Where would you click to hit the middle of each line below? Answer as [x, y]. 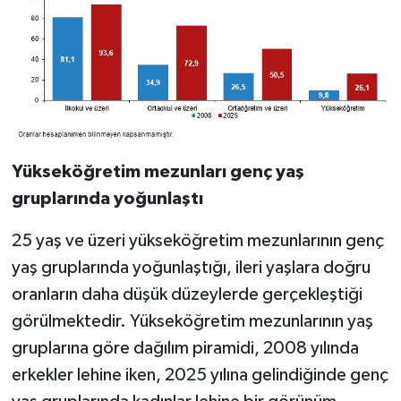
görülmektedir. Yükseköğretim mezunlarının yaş [192, 322]
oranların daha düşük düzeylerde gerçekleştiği [187, 295]
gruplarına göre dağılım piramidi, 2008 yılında [185, 349]
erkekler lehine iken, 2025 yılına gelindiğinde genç [200, 375]
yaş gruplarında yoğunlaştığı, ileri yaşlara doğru [191, 268]
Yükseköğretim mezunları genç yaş [158, 172]
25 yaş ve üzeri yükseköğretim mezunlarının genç [197, 241]
